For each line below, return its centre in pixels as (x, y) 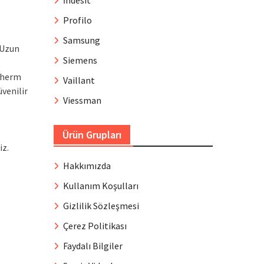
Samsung (82, 40)
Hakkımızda (87, 166)
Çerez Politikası (95, 226)
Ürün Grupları (92, 135)
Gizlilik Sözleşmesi (101, 206)
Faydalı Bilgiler (93, 246)
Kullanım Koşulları (101, 186)
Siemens (80, 60)
